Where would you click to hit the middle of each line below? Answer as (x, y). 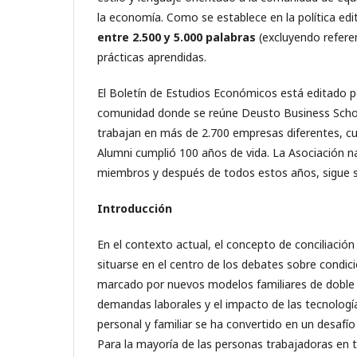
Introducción (135, 208)
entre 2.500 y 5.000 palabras (177, 37)
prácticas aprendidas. (152, 57)
